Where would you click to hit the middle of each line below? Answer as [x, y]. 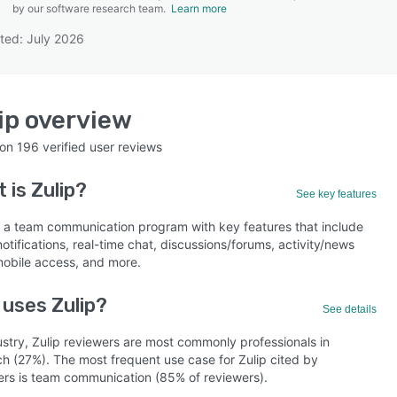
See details [350, 309]
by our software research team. [92, 8]
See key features [337, 194]
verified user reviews [101, 147]
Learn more [199, 8]
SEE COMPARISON [194, 88]
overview [76, 120]
